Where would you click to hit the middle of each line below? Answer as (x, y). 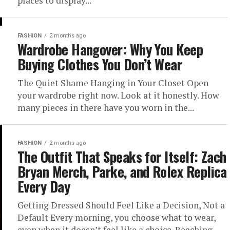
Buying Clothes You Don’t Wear (100, 64)
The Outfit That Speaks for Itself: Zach (122, 157)
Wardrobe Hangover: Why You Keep (110, 49)
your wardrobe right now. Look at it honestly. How (118, 95)
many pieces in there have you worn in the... (106, 108)
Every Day (44, 186)
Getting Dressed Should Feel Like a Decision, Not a (121, 205)
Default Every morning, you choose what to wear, (117, 217)
